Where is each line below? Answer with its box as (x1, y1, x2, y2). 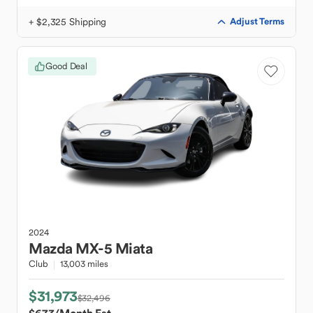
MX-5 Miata (75, 239, 152, 258)
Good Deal (45, 60, 88, 72)
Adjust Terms (230, 15, 284, 27)
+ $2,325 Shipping (29, 15, 107, 28)
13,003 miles (59, 258, 108, 270)
